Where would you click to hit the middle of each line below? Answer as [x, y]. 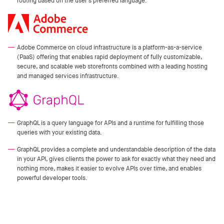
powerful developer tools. [52, 177]
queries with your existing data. [59, 132]
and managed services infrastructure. [68, 75]
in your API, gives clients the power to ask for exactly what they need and [116, 158]
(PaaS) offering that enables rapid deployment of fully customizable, [109, 56]
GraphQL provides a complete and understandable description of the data [116, 149]
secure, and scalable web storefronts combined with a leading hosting [112, 66]
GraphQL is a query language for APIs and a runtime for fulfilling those [110, 122]
